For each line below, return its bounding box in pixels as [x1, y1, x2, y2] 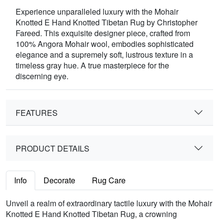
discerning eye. [16, 70, 68, 82]
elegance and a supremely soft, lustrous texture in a [16, 49, 193, 61]
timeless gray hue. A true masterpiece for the [16, 60, 169, 71]
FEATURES [16, 107, 58, 118]
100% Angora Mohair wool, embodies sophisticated [16, 38, 194, 50]
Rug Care [92, 175, 126, 186]
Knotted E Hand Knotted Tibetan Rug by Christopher [16, 17, 197, 28]
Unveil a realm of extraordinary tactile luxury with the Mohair [6, 197, 212, 209]
